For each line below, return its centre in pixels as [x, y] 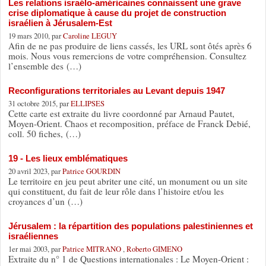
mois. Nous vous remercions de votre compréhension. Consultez [127, 56]
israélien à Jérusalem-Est [60, 23]
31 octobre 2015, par [39, 103]
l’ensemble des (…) [45, 66]
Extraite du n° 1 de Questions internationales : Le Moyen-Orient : [128, 259]
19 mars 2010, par [35, 35]
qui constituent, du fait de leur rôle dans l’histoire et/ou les [116, 191]
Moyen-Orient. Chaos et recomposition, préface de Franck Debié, [129, 123]
